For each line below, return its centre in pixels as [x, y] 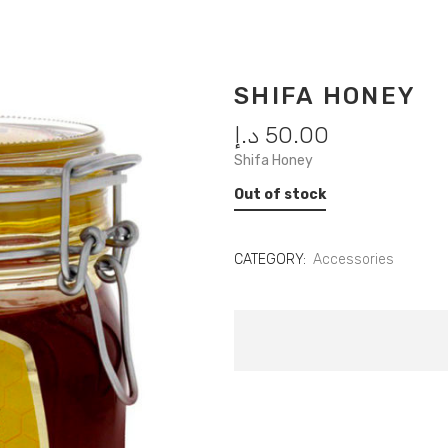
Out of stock [280, 194]
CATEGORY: [272, 259]
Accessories [353, 259]
